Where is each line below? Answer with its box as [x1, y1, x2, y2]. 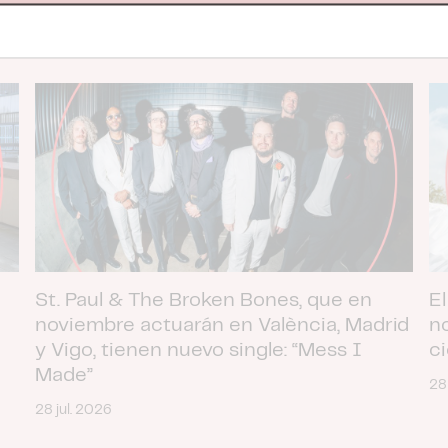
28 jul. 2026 [34, 403, 112, 418]
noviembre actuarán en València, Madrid [34, 316, 409, 336]
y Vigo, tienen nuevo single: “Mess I [34, 341, 362, 361]
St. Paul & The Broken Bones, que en [34, 291, 372, 311]
